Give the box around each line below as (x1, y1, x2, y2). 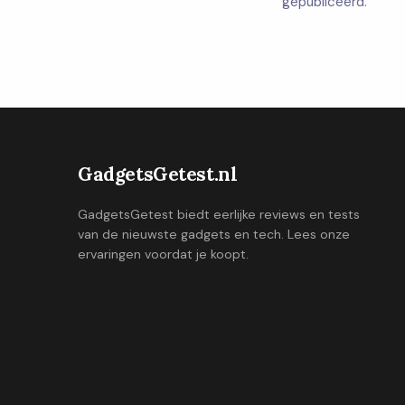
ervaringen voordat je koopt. (78, 246, 249, 262)
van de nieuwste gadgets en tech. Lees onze (78, 226, 350, 242)
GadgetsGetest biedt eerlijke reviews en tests (78, 206, 360, 222)
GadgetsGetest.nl (78, 162, 238, 186)
